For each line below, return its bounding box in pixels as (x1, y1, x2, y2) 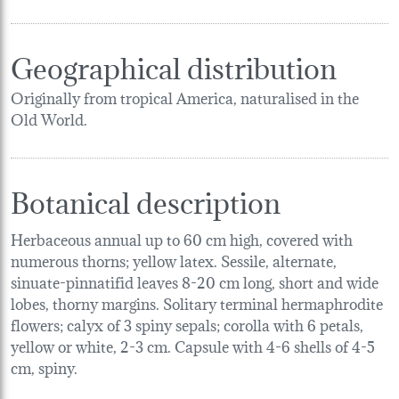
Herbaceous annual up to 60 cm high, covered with (11, 225, 353, 250)
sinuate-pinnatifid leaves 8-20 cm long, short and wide (11, 268, 379, 293)
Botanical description (11, 177, 281, 222)
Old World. (11, 105, 87, 130)
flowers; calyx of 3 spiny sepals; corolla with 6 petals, (11, 311, 363, 336)
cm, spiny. (11, 354, 77, 379)
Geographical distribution (11, 43, 337, 87)
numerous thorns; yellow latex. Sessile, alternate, (11, 247, 337, 272)
